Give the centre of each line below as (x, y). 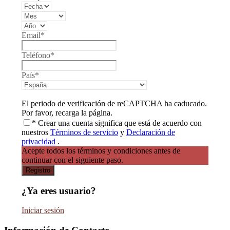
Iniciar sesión (43, 210)
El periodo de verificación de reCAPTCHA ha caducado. (114, 103)
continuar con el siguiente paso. (72, 160)
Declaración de (151, 132)
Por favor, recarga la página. (67, 112)
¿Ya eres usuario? (59, 190)
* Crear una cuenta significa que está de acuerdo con (117, 123)
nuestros (36, 132)
